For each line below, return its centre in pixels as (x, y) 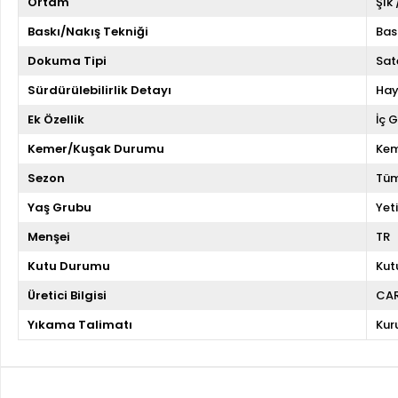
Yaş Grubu (60, 207)
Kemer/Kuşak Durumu (96, 148)
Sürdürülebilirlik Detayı (99, 90)
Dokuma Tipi (67, 60)
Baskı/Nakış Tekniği (88, 31)
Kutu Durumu (69, 266)
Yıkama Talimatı (80, 324)
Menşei (49, 236)
